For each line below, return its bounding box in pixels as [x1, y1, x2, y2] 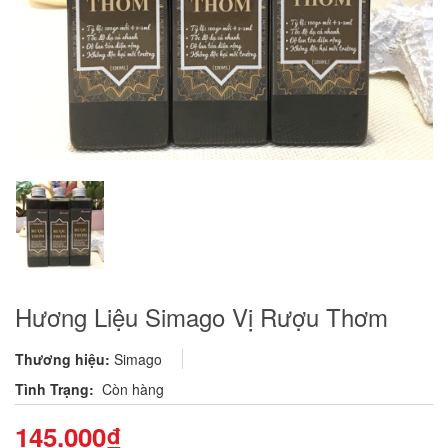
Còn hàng [102, 378, 164, 399]
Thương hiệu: [15, 348, 110, 369]
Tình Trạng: [15, 378, 98, 399]
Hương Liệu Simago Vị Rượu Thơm [15, 298, 388, 334]
